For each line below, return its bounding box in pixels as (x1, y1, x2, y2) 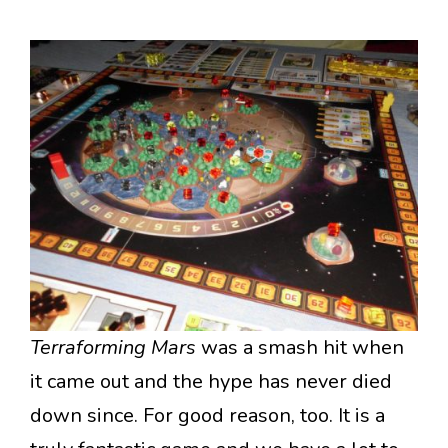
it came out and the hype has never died (30, 368, 392, 396)
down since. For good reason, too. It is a (30, 402, 385, 430)
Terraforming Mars (30, 334, 201, 362)
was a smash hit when (201, 334, 404, 362)
